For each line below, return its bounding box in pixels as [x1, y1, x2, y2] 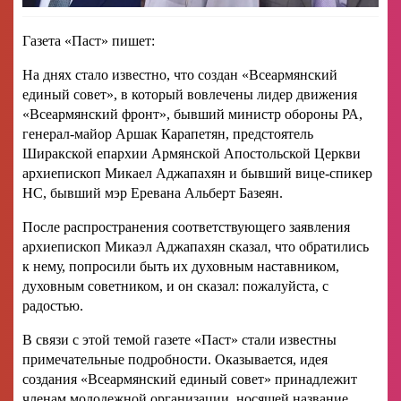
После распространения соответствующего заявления [22, 219, 350, 235]
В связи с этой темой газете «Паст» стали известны [22, 332, 337, 348]
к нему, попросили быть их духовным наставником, [22, 259, 339, 275]
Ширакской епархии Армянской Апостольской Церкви [22, 146, 361, 162]
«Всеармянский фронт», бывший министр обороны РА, [22, 107, 363, 123]
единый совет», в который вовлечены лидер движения [22, 87, 357, 103]
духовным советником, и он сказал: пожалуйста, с [22, 278, 328, 294]
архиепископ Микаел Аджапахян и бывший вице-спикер [22, 166, 372, 182]
